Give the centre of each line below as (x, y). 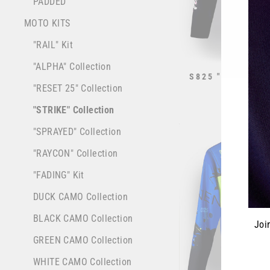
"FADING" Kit (59, 175)
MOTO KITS (47, 24)
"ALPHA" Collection (72, 67)
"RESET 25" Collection (78, 89)
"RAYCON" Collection (76, 154)
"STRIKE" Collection (74, 110)
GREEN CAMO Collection (83, 240)
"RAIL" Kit (53, 45)
